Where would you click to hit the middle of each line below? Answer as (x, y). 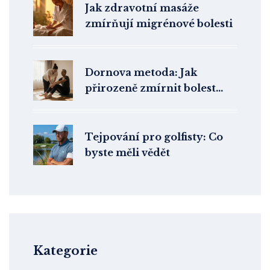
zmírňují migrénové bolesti (159, 24)
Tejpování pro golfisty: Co (154, 137)
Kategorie (65, 251)
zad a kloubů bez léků (142, 104)
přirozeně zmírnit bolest (150, 88)
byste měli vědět (127, 153)
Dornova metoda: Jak (141, 73)
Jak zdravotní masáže (142, 8)
